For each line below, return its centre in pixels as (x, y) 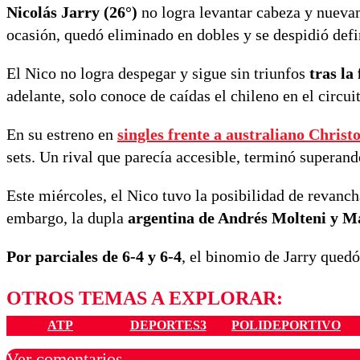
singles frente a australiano (213, 135)
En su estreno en (62, 135)
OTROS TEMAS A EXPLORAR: (145, 299)
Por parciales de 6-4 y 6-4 (94, 257)
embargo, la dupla (65, 218)
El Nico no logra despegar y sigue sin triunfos (158, 74)
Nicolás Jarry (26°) (72, 12)
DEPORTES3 (168, 325)
